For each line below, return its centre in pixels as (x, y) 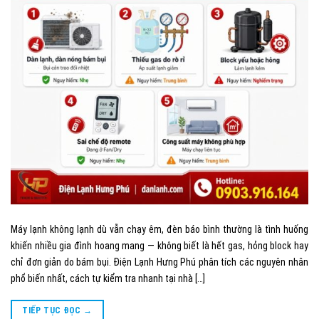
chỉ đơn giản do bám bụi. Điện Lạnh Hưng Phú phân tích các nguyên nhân (159, 262)
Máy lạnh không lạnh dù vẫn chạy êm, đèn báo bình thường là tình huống (159, 229)
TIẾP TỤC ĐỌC (53, 310)
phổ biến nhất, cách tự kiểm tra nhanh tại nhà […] (108, 278)
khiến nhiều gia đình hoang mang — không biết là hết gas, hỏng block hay (159, 245)
